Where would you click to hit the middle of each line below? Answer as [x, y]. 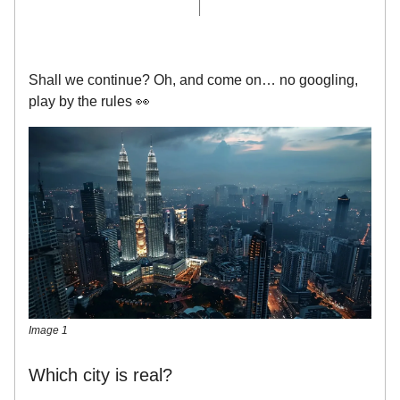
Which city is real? [100, 375]
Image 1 [48, 330]
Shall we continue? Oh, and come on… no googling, [193, 79]
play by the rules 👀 [91, 101]
